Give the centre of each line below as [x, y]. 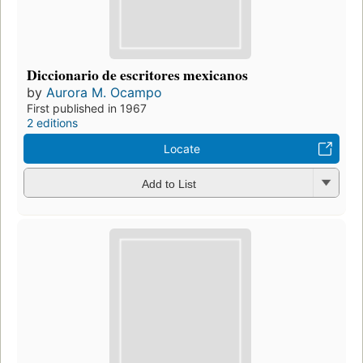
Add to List [169, 184]
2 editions [52, 123]
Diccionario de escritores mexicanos [137, 75]
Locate [181, 149]
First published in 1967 [87, 109]
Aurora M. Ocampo [104, 93]
